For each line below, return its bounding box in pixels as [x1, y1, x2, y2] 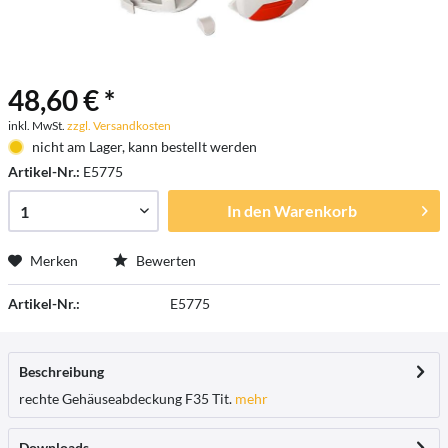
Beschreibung [19, 363, 104, 380]
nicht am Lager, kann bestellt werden [31, 138, 257, 155]
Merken [30, 252, 78, 269]
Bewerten [133, 252, 196, 269]
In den [226, 201, 271, 220]
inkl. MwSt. [8, 118, 67, 133]
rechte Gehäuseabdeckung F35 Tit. [19, 390, 232, 407]
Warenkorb [273, 201, 357, 220]
